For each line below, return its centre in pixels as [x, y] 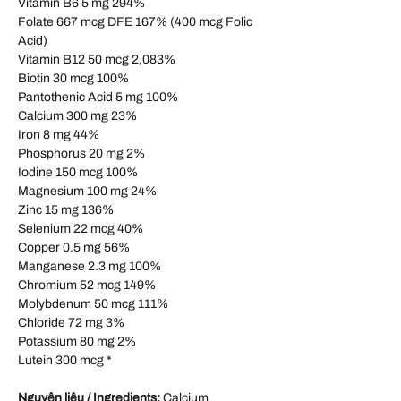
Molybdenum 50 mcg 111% [93, 304]
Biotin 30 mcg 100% [73, 79]
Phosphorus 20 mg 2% [81, 154]
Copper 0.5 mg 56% [74, 248]
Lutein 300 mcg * [65, 361]
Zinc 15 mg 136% [66, 210]
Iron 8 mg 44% [59, 135]
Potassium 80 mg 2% [77, 342]
